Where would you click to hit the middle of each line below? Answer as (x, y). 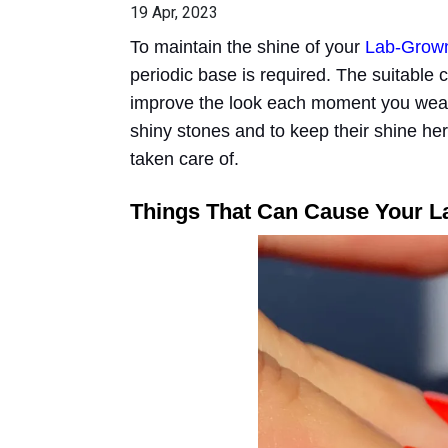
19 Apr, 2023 (174, 12)
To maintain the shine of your (247, 47)
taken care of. (187, 159)
